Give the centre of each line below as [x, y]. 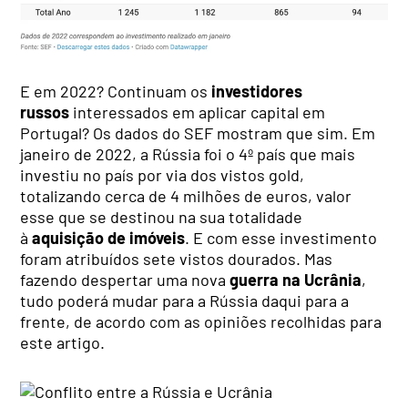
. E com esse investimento [281, 237]
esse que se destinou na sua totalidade [162, 216]
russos [45, 112]
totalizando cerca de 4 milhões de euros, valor [186, 195]
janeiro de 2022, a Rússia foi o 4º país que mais [188, 153]
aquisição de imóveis [109, 237]
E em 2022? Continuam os [114, 91]
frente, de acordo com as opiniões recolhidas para [201, 321]
